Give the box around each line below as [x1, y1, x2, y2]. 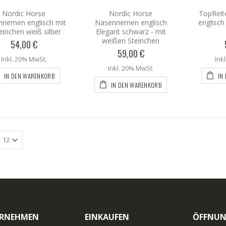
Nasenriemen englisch [94, 17, 167, 27]
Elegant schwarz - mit [95, 26, 166, 36]
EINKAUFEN [84, 211, 129, 222]
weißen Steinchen [102, 35, 159, 45]
